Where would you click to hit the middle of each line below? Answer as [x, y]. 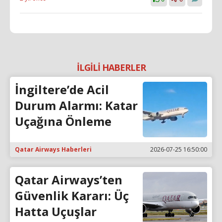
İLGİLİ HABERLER [111, 67]
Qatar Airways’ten [69, 180]
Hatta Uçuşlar [56, 212]
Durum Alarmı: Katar [76, 105]
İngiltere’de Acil [62, 89]
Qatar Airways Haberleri [53, 150]
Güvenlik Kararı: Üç [72, 196]
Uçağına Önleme [63, 121]
